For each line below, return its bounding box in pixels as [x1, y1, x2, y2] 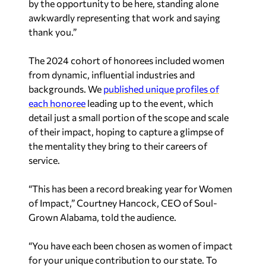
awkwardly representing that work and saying [28, 11, 220, 23]
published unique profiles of [103, 83, 219, 94]
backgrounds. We [28, 83, 103, 94]
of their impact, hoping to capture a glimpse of [28, 125, 224, 137]
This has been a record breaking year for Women [32, 182, 232, 194]
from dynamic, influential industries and [28, 68, 195, 80]
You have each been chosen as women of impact [32, 239, 233, 251]
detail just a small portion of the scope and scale [28, 111, 229, 123]
